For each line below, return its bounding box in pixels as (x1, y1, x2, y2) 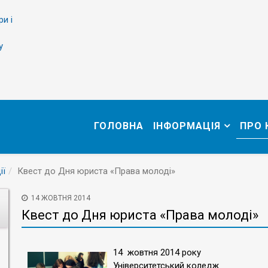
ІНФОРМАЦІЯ (153, 120, 221, 132)
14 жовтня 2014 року (113, 247, 201, 258)
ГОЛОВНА (94, 120, 144, 132)
